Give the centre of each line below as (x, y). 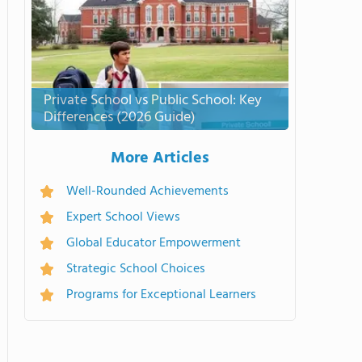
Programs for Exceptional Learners (161, 295)
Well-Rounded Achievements (147, 192)
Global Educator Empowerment (154, 243)
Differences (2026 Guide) (120, 118)
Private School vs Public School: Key (153, 101)
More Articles (160, 158)
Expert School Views (123, 217)
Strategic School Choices (136, 269)
